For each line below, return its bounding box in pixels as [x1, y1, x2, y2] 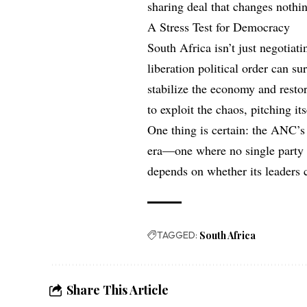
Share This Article [66, 281, 169, 298]
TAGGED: [157, 228, 198, 241]
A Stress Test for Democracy [147, 18, 291, 35]
